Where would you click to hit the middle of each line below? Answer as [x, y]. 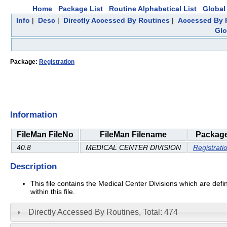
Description [33, 166]
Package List [81, 9]
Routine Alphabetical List [153, 9]
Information [34, 115]
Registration [57, 62]
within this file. [53, 191]
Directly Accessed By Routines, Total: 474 [103, 212]
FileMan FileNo [45, 134]
